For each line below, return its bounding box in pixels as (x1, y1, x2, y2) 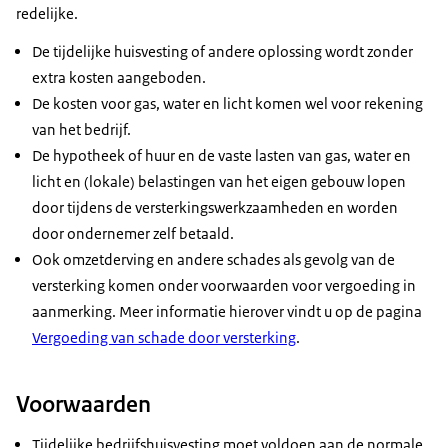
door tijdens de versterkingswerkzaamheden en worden (32, 197, 398, 217)
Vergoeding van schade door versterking (32, 327, 296, 347)
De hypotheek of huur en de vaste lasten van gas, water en (32, 145, 411, 165)
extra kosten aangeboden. (32, 67, 206, 87)
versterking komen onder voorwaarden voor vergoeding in (32, 275, 416, 295)
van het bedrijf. (32, 119, 131, 139)
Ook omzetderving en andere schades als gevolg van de (32, 249, 395, 269)
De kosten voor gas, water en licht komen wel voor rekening (32, 93, 423, 113)
